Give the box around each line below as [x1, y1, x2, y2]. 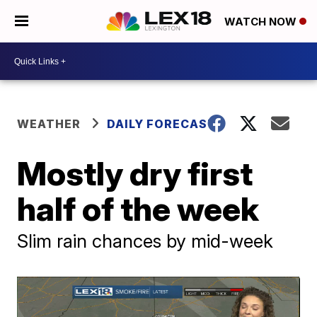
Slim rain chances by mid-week [17, 230, 274, 252]
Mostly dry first [17, 154, 253, 193]
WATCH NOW [224, 15, 299, 29]
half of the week [17, 189, 260, 229]
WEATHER [17, 117, 81, 131]
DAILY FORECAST [107, 117, 217, 131]
